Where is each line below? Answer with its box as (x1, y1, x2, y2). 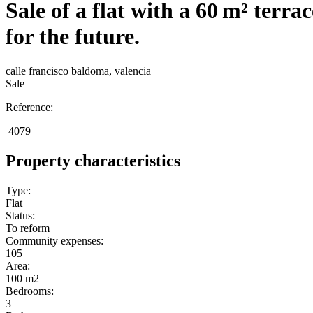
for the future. (6, 24, 140, 50)
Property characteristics (6, 151, 180, 170)
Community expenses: (6, 234, 103, 247)
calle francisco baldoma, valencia (6, 64, 151, 77)
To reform (6, 221, 50, 234)
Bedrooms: (6, 284, 54, 297)
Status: (6, 209, 35, 221)
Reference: (6, 101, 53, 113)
